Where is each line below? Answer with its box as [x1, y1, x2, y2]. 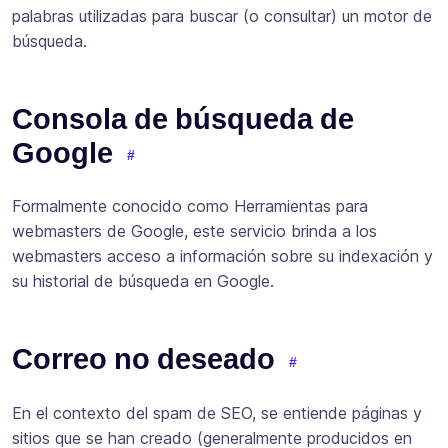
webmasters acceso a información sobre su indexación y [12, 246, 433, 267]
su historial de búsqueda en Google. [12, 271, 274, 292]
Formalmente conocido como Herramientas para [12, 196, 368, 217]
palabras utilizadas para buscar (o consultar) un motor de [12, 5, 432, 26]
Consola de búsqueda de [12, 101, 354, 136]
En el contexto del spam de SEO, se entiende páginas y [12, 403, 422, 424]
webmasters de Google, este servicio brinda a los [12, 221, 377, 242]
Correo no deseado [12, 342, 275, 377]
